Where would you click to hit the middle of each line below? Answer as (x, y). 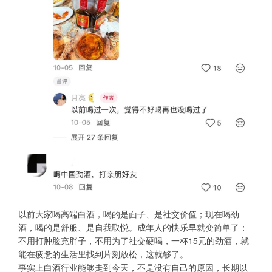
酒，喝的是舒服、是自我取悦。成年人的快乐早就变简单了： (133, 227)
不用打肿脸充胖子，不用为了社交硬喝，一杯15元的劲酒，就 (134, 241)
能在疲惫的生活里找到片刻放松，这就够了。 (103, 254)
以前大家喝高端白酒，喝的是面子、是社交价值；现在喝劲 (129, 214)
